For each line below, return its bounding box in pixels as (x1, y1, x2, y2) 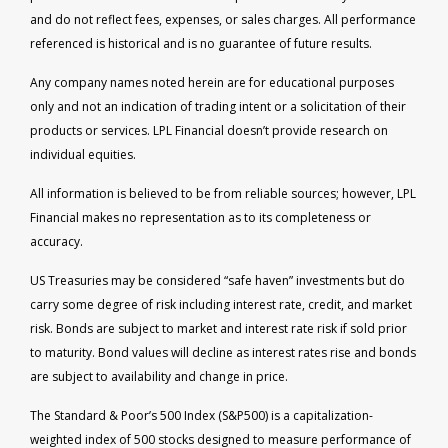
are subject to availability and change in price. (30, 367, 288, 385)
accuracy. (30, 232, 83, 250)
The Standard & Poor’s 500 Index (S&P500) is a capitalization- (30, 406, 373, 424)
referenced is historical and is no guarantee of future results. (30, 34, 372, 52)
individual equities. (30, 145, 136, 163)
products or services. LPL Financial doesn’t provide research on (30, 121, 388, 139)
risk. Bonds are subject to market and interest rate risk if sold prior (30, 319, 407, 337)
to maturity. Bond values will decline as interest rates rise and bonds (30, 343, 416, 361)
